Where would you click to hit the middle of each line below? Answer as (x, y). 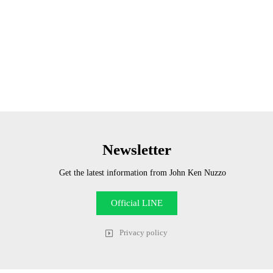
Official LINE (136, 203)
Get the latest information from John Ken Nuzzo (143, 173)
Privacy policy (143, 233)
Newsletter (136, 150)
